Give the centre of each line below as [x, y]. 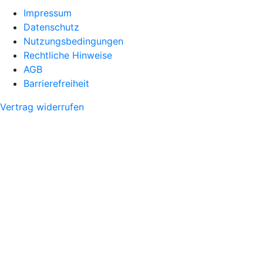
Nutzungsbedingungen [73, 41]
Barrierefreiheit [56, 83]
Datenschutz [51, 27]
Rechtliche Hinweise [68, 55]
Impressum [48, 13]
